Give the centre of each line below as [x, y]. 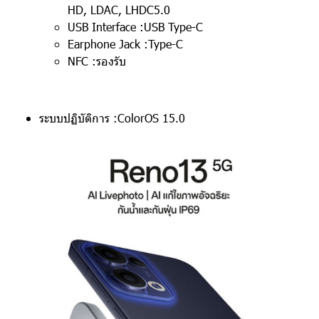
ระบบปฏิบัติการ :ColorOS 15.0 [112, 118]
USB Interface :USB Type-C [135, 27]
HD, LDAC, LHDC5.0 [119, 10]
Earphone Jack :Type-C [125, 44]
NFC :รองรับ [97, 61]
